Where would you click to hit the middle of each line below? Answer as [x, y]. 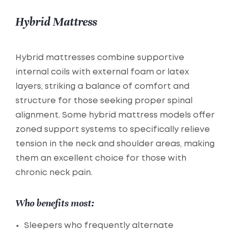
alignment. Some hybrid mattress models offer [115, 116]
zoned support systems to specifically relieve [113, 130]
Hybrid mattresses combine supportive [100, 58]
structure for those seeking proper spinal [104, 101]
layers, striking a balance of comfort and [102, 87]
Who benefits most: [55, 203]
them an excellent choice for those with [101, 159]
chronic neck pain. [54, 173]
